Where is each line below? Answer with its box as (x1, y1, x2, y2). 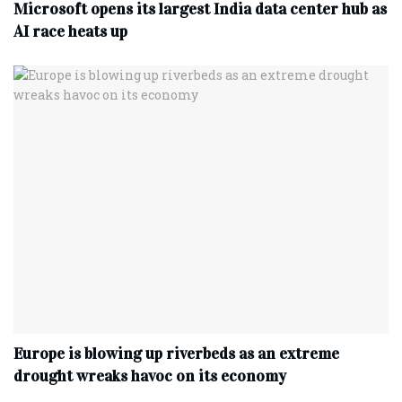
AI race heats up (13, 21, 127, 41)
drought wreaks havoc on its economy (13, 365, 286, 386)
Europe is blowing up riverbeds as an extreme (13, 343, 339, 363)
